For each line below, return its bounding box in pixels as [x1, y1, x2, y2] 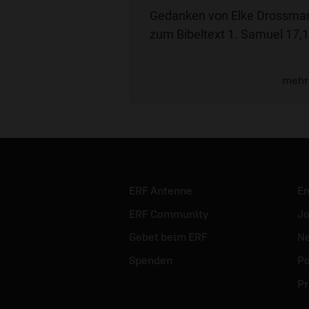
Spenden [129, 254, 172, 267]
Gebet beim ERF [129, 230, 208, 243]
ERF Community [129, 207, 208, 220]
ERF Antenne [129, 184, 192, 197]
